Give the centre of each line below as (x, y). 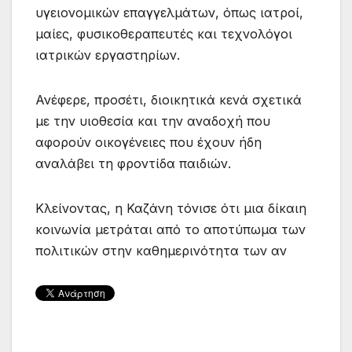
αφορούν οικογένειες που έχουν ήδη (148, 143)
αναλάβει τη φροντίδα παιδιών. (133, 164)
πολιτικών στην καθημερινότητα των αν (161, 251)
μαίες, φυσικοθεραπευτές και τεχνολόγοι (164, 34)
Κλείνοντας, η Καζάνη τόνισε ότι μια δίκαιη (171, 209)
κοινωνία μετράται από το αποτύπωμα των (170, 230)
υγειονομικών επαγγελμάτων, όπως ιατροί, (169, 13)
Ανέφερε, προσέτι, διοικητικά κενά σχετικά (169, 100)
